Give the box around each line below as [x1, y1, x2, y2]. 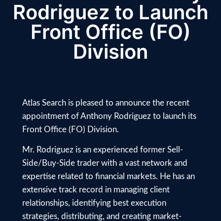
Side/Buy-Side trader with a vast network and [22, 158, 187, 167]
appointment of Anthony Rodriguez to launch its [22, 111, 196, 120]
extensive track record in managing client [22, 185, 170, 194]
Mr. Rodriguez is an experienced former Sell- [22, 145, 183, 154]
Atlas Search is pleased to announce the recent [22, 98, 189, 107]
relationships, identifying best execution [22, 198, 166, 207]
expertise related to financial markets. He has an [22, 172, 195, 181]
